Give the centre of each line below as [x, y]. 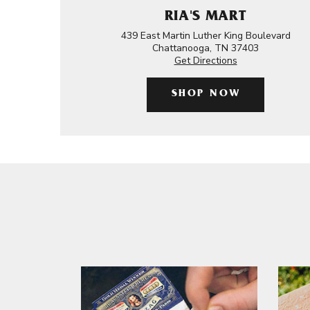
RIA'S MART [206, 18]
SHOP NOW [206, 94]
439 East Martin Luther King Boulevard [206, 36]
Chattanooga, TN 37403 [206, 48]
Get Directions [206, 61]
